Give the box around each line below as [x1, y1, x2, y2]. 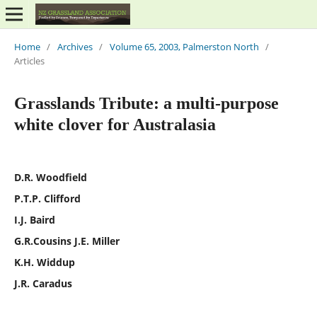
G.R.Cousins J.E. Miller [13, 234, 120, 248]
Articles [13, 54, 45, 67]
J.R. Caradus [13, 276, 72, 290]
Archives [57, 40, 93, 53]
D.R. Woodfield [13, 170, 87, 184]
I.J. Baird [13, 212, 55, 226]
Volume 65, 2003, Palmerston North [109, 40, 259, 53]
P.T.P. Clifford [13, 191, 81, 205]
